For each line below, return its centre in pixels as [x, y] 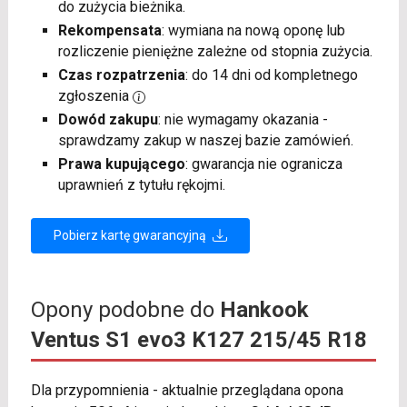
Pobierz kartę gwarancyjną [131, 235]
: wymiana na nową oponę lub [253, 30]
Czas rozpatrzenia [121, 74]
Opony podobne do [125, 309]
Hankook [264, 309]
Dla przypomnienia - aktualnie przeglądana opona [187, 390]
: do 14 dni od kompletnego [271, 74]
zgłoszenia [95, 95]
